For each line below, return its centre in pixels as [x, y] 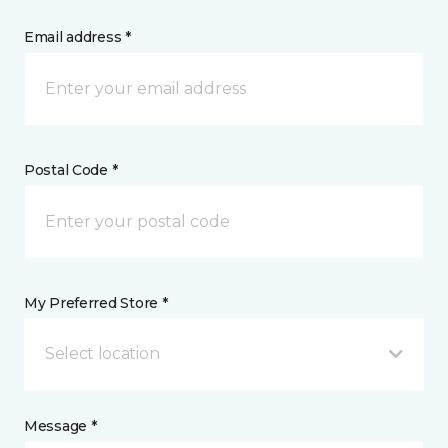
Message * [60, 426]
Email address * [77, 37]
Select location [102, 353]
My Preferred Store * [96, 303]
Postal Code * [71, 170]
